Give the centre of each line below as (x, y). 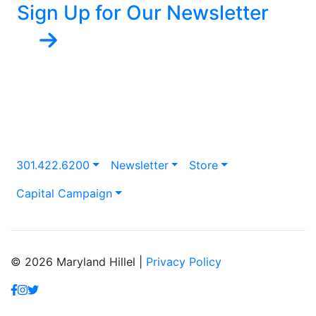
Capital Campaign (64, 193)
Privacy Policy (184, 261)
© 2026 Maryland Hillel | (78, 261)
